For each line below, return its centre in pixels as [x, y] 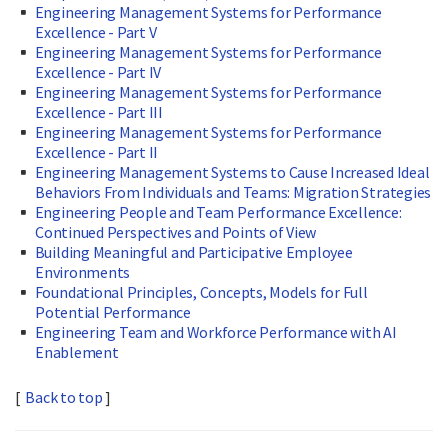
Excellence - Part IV [98, 72]
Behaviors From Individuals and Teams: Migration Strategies [233, 192]
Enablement [77, 352]
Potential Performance [113, 312]
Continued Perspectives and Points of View [176, 232]
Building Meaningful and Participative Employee [193, 252]
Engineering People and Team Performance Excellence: [218, 212]
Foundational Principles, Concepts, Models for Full [201, 292]
